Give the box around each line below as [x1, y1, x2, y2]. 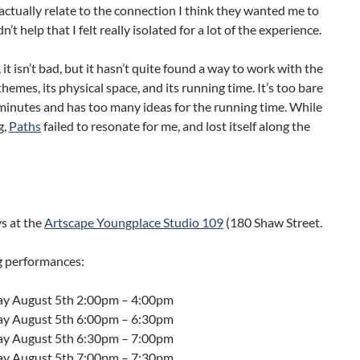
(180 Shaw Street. [223, 214, 322, 230]
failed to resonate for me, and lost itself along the [41, 117, 310, 133]
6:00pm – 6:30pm [76, 310, 174, 326]
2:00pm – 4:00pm [76, 291, 174, 307]
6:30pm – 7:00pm [76, 329, 174, 346]
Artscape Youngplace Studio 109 [44, 214, 223, 230]
